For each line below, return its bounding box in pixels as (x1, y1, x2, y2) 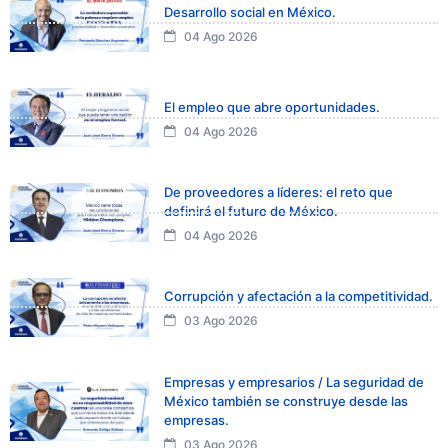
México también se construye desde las (164, 392, 408, 409)
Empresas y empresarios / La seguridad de (164, 373, 424, 390)
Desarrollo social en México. (164, 3, 336, 20)
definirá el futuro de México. (164, 203, 338, 220)
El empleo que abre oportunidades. (164, 98, 380, 115)
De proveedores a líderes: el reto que (164, 184, 393, 201)
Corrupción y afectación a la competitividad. (164, 288, 433, 305)
